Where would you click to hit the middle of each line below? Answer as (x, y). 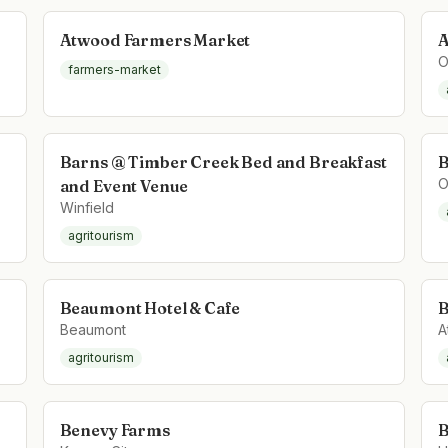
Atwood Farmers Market (155, 40)
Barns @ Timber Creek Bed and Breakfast (223, 162)
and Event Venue (124, 186)
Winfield (86, 207)
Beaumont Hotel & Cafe (150, 308)
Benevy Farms (114, 430)
